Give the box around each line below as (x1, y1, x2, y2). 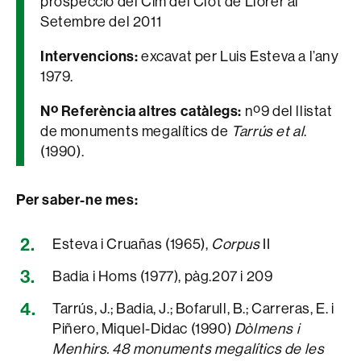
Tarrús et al (231, 123, 305, 139)
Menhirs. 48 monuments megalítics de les (52, 341, 325, 357)
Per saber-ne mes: (16, 191, 139, 209)
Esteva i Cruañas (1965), (52, 236, 211, 252)
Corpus (211, 236, 263, 252)
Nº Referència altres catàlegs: (40, 102, 242, 120)
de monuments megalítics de (40, 123, 232, 139)
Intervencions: (40, 48, 141, 65)
